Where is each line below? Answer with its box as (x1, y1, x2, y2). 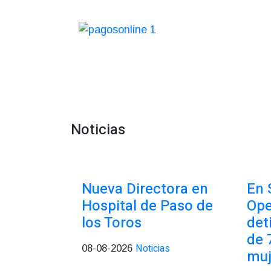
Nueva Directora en (82, 178, 208, 200)
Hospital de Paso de (82, 195, 213, 217)
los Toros (82, 212, 142, 233)
